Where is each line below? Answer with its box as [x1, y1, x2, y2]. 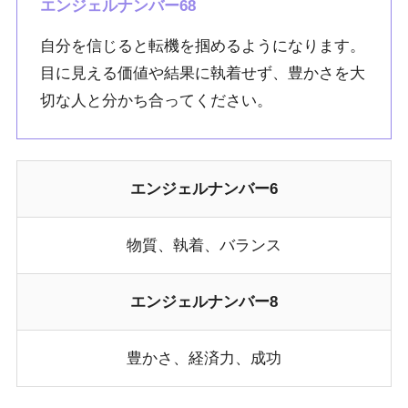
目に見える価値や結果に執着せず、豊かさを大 [40, 64, 366, 82]
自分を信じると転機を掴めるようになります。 [40, 36, 366, 55]
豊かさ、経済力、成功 [127, 350, 281, 368]
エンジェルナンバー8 [130, 293, 278, 311]
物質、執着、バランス [127, 237, 281, 255]
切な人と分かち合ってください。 [40, 91, 273, 109]
